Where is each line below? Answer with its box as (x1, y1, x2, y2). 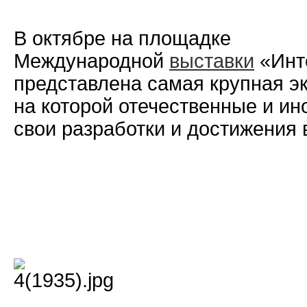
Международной (14, 49, 169, 72)
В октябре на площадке (14, 27, 231, 49)
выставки (169, 49, 254, 72)
